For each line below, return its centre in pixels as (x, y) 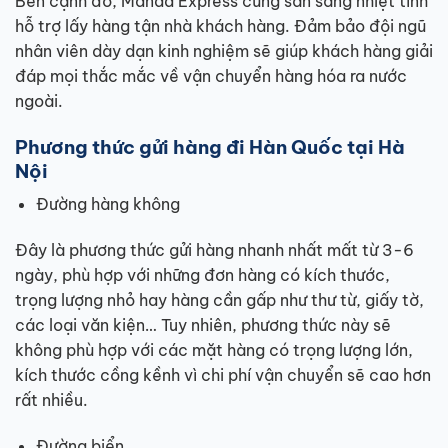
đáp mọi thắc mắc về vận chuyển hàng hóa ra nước (211, 75)
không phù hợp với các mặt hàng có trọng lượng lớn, (214, 349)
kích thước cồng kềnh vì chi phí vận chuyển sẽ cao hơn (223, 374)
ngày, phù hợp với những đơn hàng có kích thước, (202, 274)
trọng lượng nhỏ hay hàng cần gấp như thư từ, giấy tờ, (219, 299)
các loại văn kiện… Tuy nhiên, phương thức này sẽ (203, 324)
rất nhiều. (51, 399)
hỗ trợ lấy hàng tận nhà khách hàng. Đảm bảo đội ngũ (220, 25)
